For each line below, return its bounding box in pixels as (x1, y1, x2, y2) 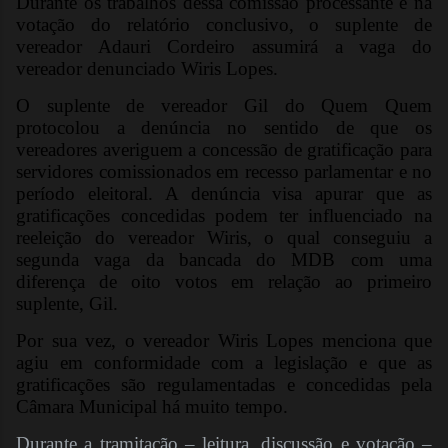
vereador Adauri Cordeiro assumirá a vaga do (16, 35, 432, 57)
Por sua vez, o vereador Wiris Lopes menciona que (16, 329, 432, 351)
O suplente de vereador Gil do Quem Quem (16, 94, 432, 116)
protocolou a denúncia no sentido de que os (16, 116, 432, 138)
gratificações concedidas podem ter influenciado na (16, 204, 432, 226)
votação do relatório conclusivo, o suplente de (16, 13, 432, 35)
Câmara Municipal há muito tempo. (16, 395, 288, 417)
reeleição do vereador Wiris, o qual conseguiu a (16, 226, 432, 248)
